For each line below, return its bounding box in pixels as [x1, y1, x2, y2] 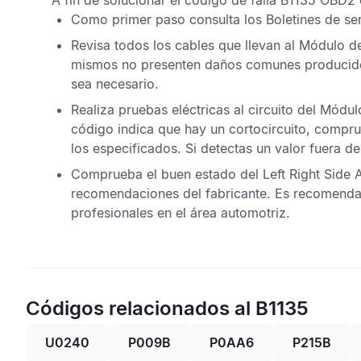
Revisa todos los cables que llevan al [71, 37, 295, 53]
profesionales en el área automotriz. [71, 205, 290, 221]
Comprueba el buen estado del [71, 166, 259, 182]
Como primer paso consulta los [71, 11, 266, 27]
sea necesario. [71, 76, 159, 92]
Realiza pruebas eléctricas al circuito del [71, 102, 320, 118]
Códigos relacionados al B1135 [26, 297, 309, 320]
